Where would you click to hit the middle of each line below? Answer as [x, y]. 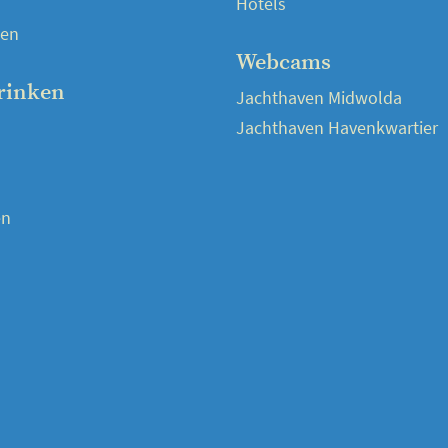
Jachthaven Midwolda [319, 97]
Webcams [283, 62]
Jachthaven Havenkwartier [337, 127]
